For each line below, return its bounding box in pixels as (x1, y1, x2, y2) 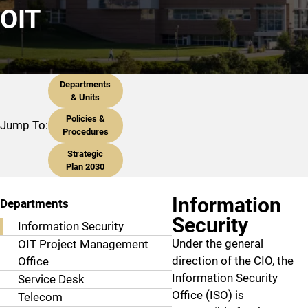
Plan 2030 (66, 161, 105, 172)
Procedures (62, 126, 109, 137)
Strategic (67, 148, 104, 159)
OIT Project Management (17, 237, 148, 251)
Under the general (172, 236, 263, 250)
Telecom (17, 290, 63, 304)
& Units (71, 91, 100, 102)
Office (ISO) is (172, 287, 244, 302)
